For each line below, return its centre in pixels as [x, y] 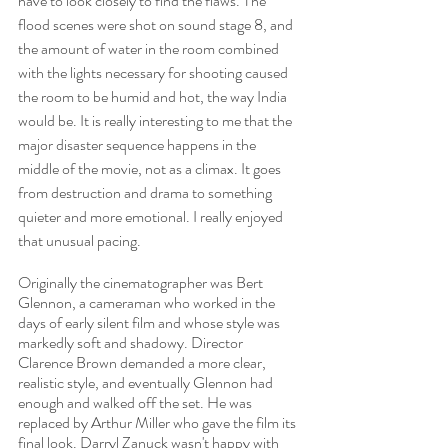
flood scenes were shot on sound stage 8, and [157, 25]
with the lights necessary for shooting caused [154, 73]
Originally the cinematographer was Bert [142, 283]
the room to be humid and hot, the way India [154, 97]
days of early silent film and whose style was [150, 323]
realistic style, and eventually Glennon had [147, 383]
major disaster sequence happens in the [138, 145]
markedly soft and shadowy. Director [132, 343]
